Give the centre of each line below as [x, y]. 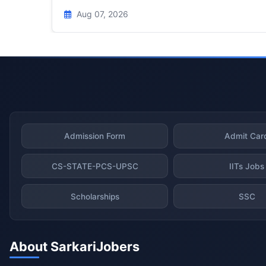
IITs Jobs [247, 166]
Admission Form [95, 136]
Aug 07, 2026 [101, 14]
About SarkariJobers [75, 247]
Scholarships [95, 196]
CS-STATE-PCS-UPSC [95, 166]
